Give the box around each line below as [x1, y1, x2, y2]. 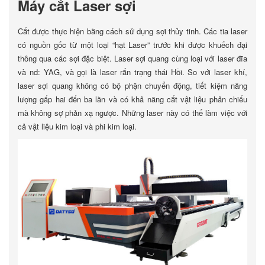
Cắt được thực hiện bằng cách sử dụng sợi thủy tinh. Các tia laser [18, 25, 247, 37]
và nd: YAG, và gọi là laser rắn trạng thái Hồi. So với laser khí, [18, 66, 247, 77]
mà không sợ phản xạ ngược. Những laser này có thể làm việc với [18, 107, 247, 118]
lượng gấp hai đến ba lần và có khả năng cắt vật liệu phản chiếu [18, 93, 247, 105]
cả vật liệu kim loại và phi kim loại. [18, 121, 137, 132]
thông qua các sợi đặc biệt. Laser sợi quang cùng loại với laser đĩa [18, 53, 247, 64]
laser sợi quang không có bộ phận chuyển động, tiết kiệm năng [18, 80, 247, 91]
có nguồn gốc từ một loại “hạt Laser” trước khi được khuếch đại [18, 39, 247, 50]
